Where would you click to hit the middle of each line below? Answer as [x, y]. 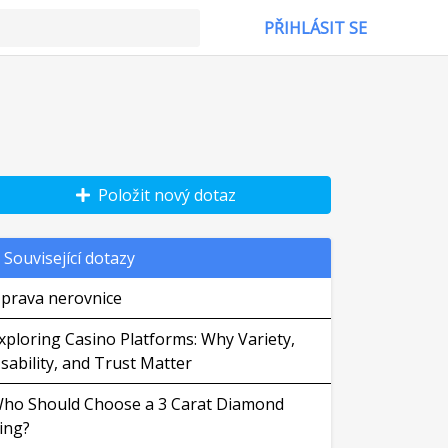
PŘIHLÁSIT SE [315, 28]
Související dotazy [69, 258]
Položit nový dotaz [163, 195]
